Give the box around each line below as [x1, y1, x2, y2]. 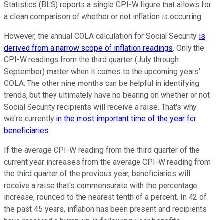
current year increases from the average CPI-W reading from [4, 157, 211, 166]
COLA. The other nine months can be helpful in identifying [4, 78, 199, 88]
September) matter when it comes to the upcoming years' [4, 66, 200, 76]
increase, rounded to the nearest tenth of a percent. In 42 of [4, 192, 207, 202]
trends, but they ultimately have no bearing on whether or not [4, 90, 210, 100]
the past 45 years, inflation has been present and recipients [4, 204, 207, 214]
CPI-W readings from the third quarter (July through [4, 55, 179, 64]
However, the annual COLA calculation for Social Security [4, 31, 199, 41]
